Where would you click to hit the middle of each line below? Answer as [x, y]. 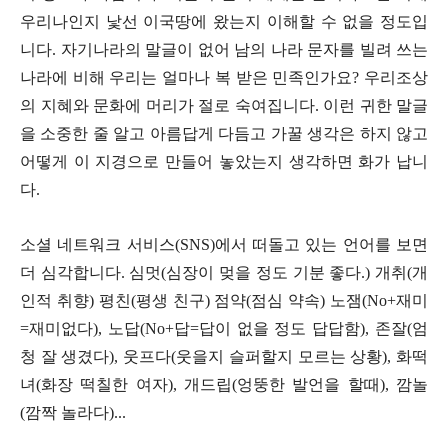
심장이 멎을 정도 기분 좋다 [264, 272]
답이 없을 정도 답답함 [279, 328]
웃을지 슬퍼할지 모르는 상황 [279, 356]
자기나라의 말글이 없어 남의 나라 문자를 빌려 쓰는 [244, 49]
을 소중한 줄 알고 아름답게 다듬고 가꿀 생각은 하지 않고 [224, 133]
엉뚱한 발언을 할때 [308, 384]
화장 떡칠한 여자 [104, 384]
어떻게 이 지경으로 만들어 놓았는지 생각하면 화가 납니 [224, 161]
